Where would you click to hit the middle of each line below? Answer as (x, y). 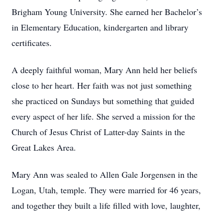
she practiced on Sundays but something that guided (103, 101)
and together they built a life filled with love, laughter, (106, 205)
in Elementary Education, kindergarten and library (100, 27)
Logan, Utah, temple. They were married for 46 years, (106, 190)
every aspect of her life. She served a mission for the (103, 116)
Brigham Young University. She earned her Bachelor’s (107, 12)
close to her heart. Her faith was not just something (102, 85)
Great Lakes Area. (44, 147)
